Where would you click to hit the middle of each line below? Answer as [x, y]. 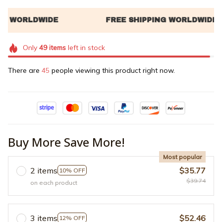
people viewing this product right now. [112, 70]
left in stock [85, 48]
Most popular [182, 157]
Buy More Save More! [66, 142]
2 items [44, 170]
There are [25, 70]
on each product [54, 182]
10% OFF [72, 170]
